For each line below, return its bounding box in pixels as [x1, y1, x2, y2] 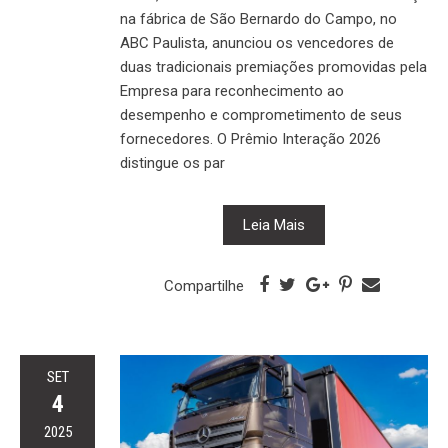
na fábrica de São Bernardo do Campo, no [120, 10, 397, 29]
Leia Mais [243, 216, 305, 235]
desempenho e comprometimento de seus [120, 106, 402, 125]
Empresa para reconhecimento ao [120, 82, 344, 101]
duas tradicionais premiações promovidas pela [120, 58, 427, 77]
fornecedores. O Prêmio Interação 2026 [120, 130, 381, 149]
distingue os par [120, 154, 225, 173]
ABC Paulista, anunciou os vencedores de [120, 34, 394, 53]
